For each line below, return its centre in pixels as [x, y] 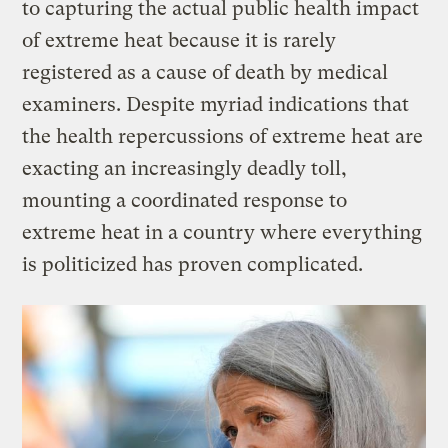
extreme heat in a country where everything [222, 233]
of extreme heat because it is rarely [179, 41]
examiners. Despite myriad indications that [216, 105]
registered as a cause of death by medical [205, 73]
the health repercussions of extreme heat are [223, 137]
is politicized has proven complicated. [193, 265]
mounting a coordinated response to [185, 201]
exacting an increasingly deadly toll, [185, 169]
